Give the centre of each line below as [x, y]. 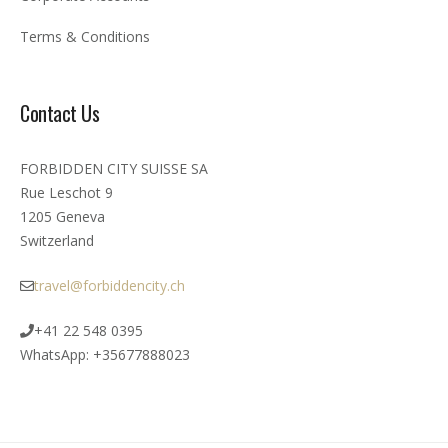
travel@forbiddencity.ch [109, 286]
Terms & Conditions [85, 37]
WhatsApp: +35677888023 [105, 355]
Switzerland [57, 241]
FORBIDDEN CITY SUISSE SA [114, 169]
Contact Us [59, 113]
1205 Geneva [62, 217]
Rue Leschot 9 [66, 193]
